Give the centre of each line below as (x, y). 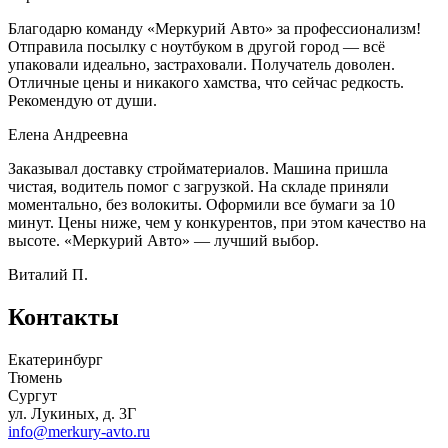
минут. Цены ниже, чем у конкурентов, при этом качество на (217, 223)
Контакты (63, 317)
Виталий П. (48, 275)
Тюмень (35, 378)
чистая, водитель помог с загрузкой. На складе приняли (198, 187)
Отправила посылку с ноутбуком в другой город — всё (196, 47)
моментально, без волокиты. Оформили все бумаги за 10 (201, 205)
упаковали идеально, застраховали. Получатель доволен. (201, 65)
